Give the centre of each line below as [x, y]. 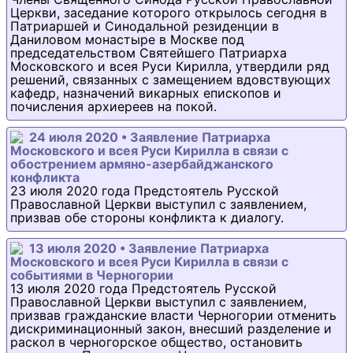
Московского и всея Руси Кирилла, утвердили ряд [170, 66]
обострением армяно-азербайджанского [142, 164]
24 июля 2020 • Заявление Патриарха [150, 137]
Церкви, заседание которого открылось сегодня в [169, 13]
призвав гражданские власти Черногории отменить [173, 315]
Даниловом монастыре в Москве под [127, 39]
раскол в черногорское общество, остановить [156, 342]
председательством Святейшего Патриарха [149, 53]
